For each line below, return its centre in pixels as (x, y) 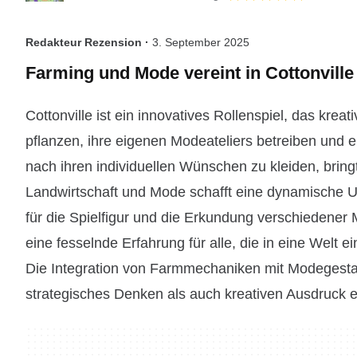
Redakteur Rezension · (89, 42)
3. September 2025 (201, 42)
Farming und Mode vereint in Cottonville (190, 73)
